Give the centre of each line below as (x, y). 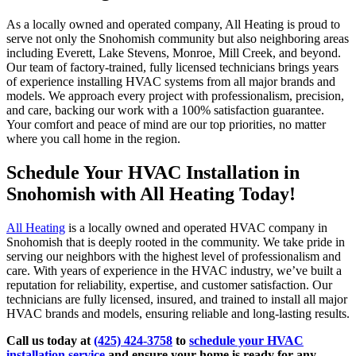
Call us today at (50, 341)
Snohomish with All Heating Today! (151, 194)
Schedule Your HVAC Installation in (153, 173)
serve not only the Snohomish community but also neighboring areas (178, 39)
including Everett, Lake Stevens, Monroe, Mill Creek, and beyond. (174, 53)
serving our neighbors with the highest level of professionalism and (174, 257)
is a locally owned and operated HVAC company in (196, 228)
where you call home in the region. (93, 139)
